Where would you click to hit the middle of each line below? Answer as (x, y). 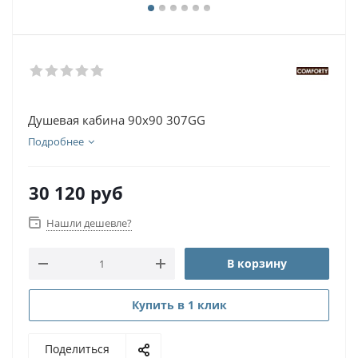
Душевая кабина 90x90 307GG (117, 120)
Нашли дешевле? (89, 223)
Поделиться (77, 349)
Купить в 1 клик (179, 305)
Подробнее (56, 141)
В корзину (257, 263)
